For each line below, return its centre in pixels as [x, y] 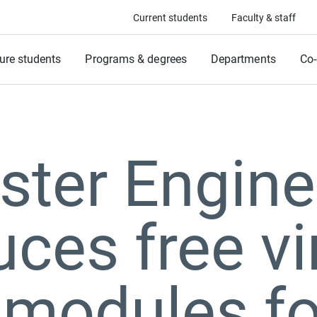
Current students [170, 18]
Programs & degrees [136, 59]
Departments [243, 59]
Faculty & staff [264, 18]
